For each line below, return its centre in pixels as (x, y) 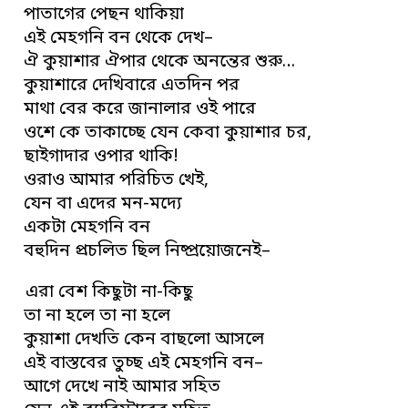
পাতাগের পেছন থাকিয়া (104, 15)
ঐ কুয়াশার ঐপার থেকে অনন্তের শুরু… (160, 62)
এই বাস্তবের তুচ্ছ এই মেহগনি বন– (144, 363)
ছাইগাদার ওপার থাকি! (102, 157)
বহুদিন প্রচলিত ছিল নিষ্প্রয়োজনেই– (148, 251)
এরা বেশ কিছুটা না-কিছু (110, 292)
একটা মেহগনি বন (87, 228)
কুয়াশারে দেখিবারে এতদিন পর (132, 86)
